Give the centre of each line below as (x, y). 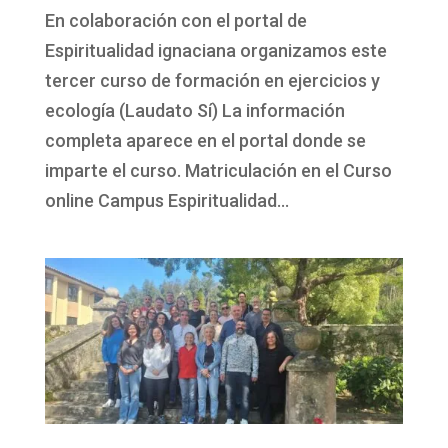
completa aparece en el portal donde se (205, 140)
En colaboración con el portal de (175, 20)
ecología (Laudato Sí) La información (194, 110)
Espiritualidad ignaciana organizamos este (215, 50)
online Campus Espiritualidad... (166, 200)
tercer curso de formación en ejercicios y (212, 80)
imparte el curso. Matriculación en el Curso (218, 170)
